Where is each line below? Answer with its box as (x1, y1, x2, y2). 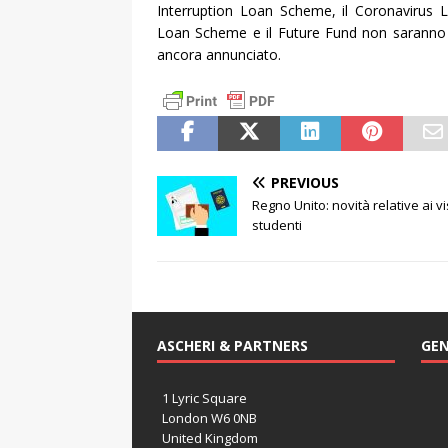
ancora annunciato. (157, 44, 281, 64)
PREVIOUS (271, 172, 339, 192)
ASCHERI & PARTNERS (157, 335, 308, 355)
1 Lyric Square (162, 388, 247, 407)
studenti (252, 215, 302, 234)
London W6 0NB (162, 408, 257, 427)
